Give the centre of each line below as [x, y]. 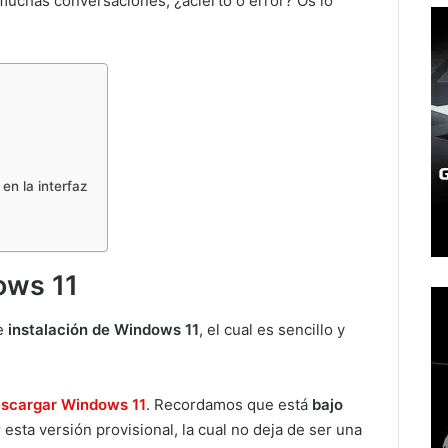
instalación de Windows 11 [101, 330]
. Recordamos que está [229, 405]
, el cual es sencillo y [272, 330]
